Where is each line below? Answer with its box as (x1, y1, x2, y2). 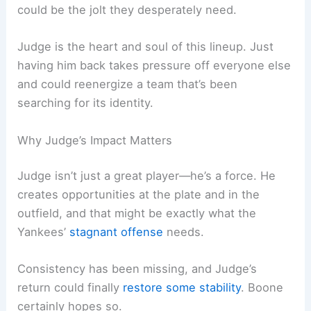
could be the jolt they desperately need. (17, 3, 237, 17)
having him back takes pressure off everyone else (17, 58, 292, 73)
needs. (163, 225, 205, 239)
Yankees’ (17, 225, 70, 239)
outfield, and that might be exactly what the (17, 206, 257, 221)
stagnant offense (69, 225, 164, 239)
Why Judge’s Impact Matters (17, 133, 173, 147)
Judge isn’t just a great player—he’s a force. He (17, 169, 276, 183)
